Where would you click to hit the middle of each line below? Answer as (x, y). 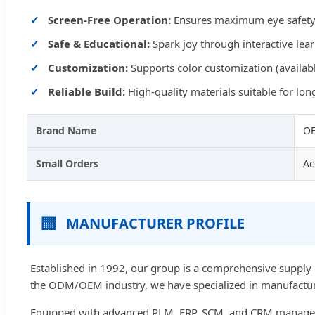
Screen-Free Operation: (109, 19)
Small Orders (67, 163)
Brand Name (66, 130)
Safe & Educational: (99, 43)
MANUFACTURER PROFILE (155, 223)
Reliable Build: (86, 91)
